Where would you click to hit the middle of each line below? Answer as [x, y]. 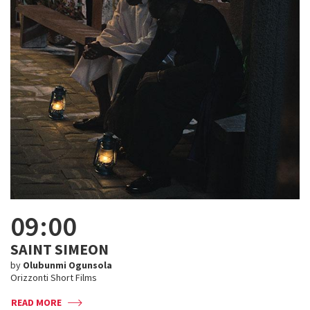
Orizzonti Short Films [54, 277]
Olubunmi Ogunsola [67, 265]
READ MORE [36, 302]
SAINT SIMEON [60, 249]
